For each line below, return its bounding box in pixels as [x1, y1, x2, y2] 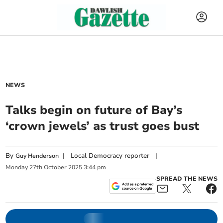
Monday [5, 163, 28, 172]
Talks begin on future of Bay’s [5, 102, 183, 118]
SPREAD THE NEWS [156, 174, 218, 183]
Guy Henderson [15, 152, 59, 160]
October [44, 163, 67, 172]
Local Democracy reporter [71, 151, 150, 160]
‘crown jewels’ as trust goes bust [5, 118, 200, 134]
